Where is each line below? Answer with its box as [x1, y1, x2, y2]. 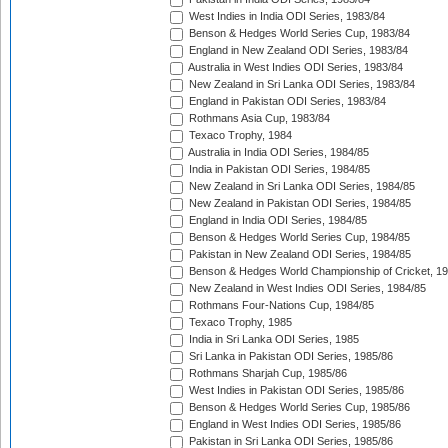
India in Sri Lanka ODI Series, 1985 [186, 333, 359, 346]
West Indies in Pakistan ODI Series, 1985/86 [186, 384, 404, 397]
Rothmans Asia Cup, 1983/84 [186, 112, 330, 125]
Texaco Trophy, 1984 [186, 129, 292, 142]
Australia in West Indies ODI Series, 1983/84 [186, 61, 403, 74]
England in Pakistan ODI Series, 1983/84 [186, 95, 386, 108]
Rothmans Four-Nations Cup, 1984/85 [186, 299, 374, 312]
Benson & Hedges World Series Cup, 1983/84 [186, 27, 410, 40]
